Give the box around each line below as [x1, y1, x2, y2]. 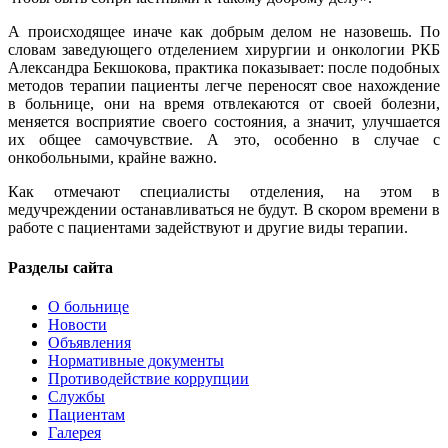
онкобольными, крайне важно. [8, 149, 217, 167]
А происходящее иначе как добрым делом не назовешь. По [8, 23, 440, 41]
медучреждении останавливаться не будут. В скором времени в [8, 201, 440, 219]
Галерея [48, 423, 101, 441]
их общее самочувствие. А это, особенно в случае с [8, 131, 440, 149]
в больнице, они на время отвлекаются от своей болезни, [8, 95, 440, 113]
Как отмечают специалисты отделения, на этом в [8, 183, 440, 201]
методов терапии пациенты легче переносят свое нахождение [8, 77, 440, 95]
